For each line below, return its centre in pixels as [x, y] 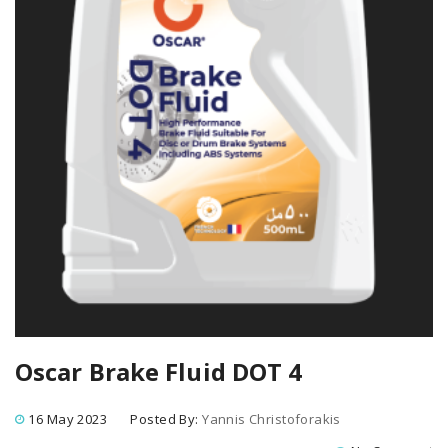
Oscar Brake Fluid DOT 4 [159, 371]
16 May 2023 [68, 419]
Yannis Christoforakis [271, 419]
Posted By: [166, 419]
